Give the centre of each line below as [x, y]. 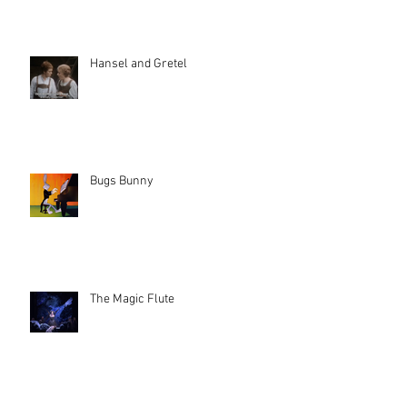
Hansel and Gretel [139, 64]
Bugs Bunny [122, 181]
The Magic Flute [132, 299]
